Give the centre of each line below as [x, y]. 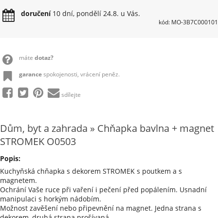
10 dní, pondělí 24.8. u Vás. [96, 13]
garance [31, 74]
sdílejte [71, 95]
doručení [36, 13]
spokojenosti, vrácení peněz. [81, 74]
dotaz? [44, 58]
